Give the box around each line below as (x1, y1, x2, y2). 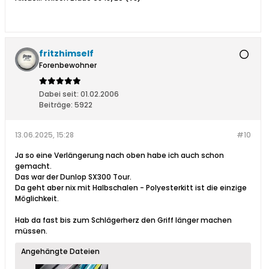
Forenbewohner (39, 60, 97, 71)
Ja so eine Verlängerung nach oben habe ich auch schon (15, 150, 224, 161)
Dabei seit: (39, 89, 79, 100)
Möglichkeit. (15, 193, 59, 204)
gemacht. (15, 161, 52, 172)
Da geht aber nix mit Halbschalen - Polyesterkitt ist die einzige (15, 183, 247, 193)
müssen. (15, 226, 47, 237)
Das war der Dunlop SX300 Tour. (15, 172, 131, 183)
